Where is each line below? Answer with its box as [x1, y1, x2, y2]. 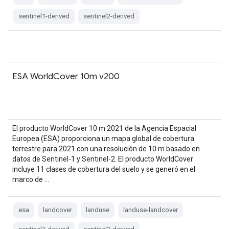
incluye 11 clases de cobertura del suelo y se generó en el [12, 165, 195, 173]
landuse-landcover [123, 206, 178, 214]
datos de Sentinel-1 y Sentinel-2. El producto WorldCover [12, 155, 193, 163]
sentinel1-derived [18, 12, 70, 20]
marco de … [12, 175, 49, 184]
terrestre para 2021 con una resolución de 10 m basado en [12, 145, 200, 153]
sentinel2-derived [83, 12, 134, 20]
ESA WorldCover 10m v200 [12, 71, 120, 82]
